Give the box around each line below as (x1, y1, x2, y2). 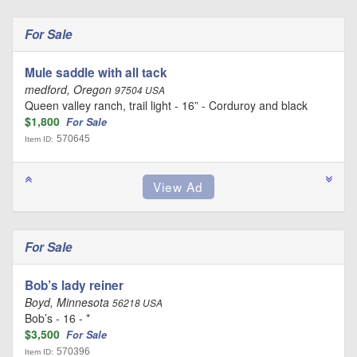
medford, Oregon (25, 81, 115, 98)
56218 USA (112, 296, 163, 310)
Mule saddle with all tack (25, 64, 167, 82)
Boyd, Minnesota (25, 294, 112, 311)
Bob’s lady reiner (25, 277, 124, 295)
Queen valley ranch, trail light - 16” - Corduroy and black (25, 97, 308, 114)
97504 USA (115, 84, 165, 97)
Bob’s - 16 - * (25, 310, 90, 327)
